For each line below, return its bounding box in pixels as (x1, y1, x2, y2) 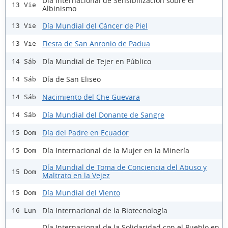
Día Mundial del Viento (42, 187, 120, 197)
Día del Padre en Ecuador (42, 127, 129, 137)
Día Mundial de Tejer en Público (42, 56, 151, 66)
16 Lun (12, 207, 36, 215)
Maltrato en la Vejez (42, 170, 110, 181)
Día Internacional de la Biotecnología (42, 205, 167, 215)
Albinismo (42, 4, 76, 14)
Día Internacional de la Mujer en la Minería (42, 145, 189, 155)
